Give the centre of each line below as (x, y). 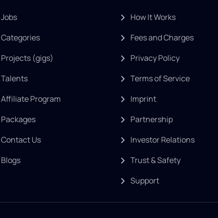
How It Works (153, 17)
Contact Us (21, 140)
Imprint (143, 99)
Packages (18, 119)
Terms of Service (160, 78)
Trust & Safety (155, 160)
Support (145, 181)
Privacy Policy (155, 58)
